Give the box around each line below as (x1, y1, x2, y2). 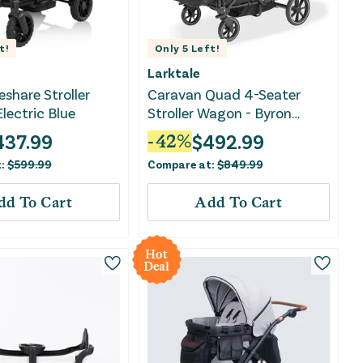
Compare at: (147, 157, 217, 172)
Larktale (147, 65, 200, 81)
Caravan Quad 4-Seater (147, 85, 301, 104)
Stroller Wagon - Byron (147, 104, 292, 122)
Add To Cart (194, 194, 283, 211)
